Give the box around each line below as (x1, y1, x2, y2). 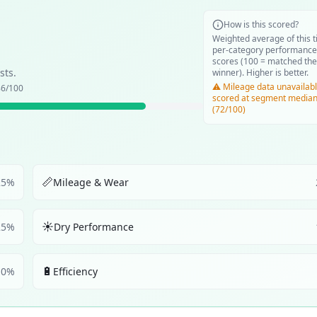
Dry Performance (54, 219, 134, 234)
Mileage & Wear (53, 175, 129, 189)
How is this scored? (224, 18, 299, 30)
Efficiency (53, 264, 98, 278)
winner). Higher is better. (212, 67, 309, 79)
